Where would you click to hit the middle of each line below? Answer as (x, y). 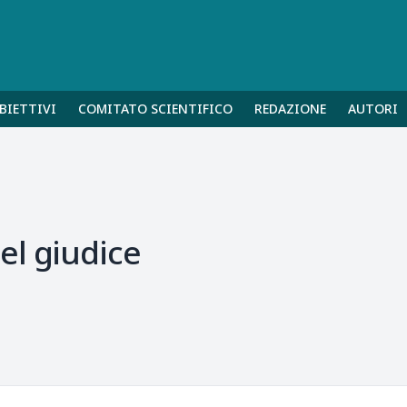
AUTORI (373, 109)
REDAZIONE (290, 109)
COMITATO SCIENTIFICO (155, 109)
